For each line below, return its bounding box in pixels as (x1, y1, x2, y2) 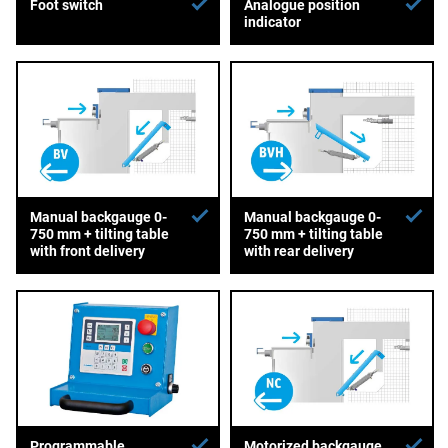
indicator (243, 14, 301, 31)
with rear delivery (243, 243, 354, 260)
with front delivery (30, 243, 145, 260)
